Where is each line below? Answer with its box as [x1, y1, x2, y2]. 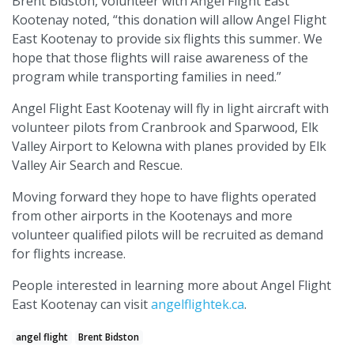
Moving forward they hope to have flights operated [12, 187, 316, 205]
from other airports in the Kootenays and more [12, 206, 292, 224]
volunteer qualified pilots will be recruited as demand [12, 225, 323, 243]
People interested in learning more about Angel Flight [12, 276, 331, 294]
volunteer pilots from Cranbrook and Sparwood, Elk [12, 118, 318, 136]
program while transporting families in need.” [12, 67, 281, 85]
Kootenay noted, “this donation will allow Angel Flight [12, 10, 326, 28]
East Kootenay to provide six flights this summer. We [12, 29, 322, 47]
